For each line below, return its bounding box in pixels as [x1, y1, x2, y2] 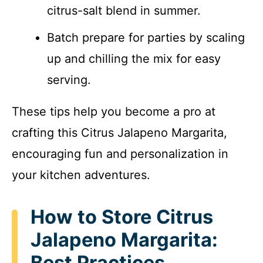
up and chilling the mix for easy [47, 51, 221, 66]
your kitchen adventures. [12, 167, 150, 182]
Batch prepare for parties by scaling [47, 30, 245, 45]
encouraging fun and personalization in [12, 146, 228, 161]
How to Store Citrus [31, 205, 213, 229]
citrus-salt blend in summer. [47, 3, 201, 18]
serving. [47, 72, 91, 87]
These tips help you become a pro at [12, 104, 215, 119]
